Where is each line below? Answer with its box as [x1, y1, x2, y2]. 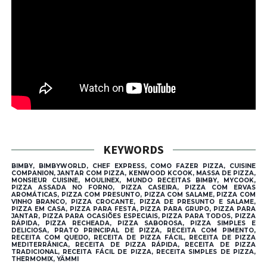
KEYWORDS [103, 142, 164, 157]
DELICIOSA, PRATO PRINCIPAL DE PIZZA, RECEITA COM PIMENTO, [11, 226, 256, 235]
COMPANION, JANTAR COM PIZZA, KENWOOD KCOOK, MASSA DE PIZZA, [11, 169, 256, 178]
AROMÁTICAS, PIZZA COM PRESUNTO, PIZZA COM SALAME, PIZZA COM [11, 191, 256, 199]
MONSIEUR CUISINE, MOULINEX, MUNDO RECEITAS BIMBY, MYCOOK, [11, 176, 256, 185]
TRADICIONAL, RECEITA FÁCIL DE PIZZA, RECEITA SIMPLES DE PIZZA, [11, 248, 256, 256]
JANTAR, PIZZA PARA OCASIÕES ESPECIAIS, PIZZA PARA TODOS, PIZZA [11, 212, 256, 221]
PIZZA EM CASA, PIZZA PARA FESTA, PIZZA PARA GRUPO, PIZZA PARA [11, 205, 256, 213]
